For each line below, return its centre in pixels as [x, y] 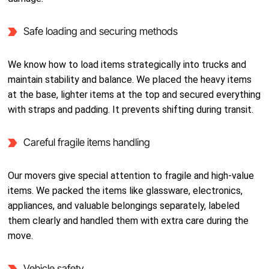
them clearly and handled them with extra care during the [128, 221]
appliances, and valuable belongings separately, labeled [124, 206]
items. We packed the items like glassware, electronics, [125, 191]
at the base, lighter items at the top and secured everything [134, 95]
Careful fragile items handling [86, 142]
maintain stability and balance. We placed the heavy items [130, 80]
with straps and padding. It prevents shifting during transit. [131, 110]
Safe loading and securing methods [100, 31]
